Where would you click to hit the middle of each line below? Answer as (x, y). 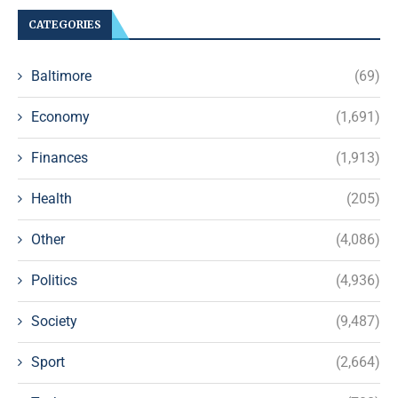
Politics (54, 280)
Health (52, 198)
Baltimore (61, 76)
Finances (60, 157)
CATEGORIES (65, 24)
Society (54, 321)
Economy (60, 116)
